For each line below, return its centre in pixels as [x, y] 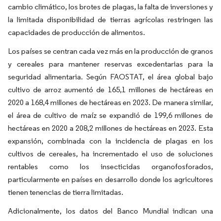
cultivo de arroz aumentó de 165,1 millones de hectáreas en [110, 90]
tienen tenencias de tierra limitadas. [66, 192]
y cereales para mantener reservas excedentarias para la [110, 64]
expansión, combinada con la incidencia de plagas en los [110, 141]
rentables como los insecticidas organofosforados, [110, 166]
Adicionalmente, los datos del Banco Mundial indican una [110, 211]
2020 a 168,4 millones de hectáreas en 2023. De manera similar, [110, 102]
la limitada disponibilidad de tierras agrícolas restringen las [110, 19]
